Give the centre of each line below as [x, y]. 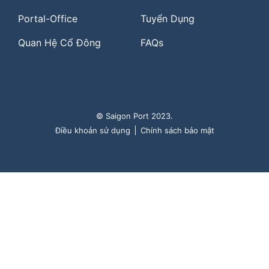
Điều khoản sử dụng [92, 130]
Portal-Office [48, 18]
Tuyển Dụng [168, 18]
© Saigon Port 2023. [134, 116]
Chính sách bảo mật [177, 130]
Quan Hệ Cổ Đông [59, 42]
